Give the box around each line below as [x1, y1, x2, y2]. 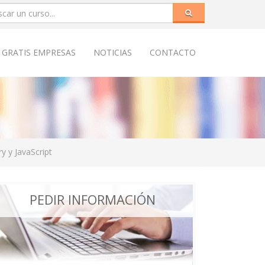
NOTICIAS [93, 47, 132, 58]
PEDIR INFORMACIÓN [29, 190, 156, 208]
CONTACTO [150, 47, 196, 58]
